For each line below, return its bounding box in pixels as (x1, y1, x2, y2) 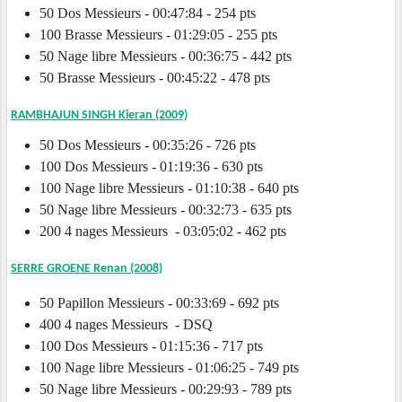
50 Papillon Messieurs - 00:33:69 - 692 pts (39, 295, 297, 311)
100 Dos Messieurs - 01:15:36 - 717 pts (39, 338, 263, 354)
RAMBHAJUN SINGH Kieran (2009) (11, 109, 188, 123)
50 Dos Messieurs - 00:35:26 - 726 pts (39, 137, 284, 153)
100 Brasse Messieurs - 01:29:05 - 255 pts (39, 27, 277, 43)
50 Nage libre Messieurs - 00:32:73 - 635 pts (39, 202, 292, 218)
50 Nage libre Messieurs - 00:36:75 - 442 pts (39, 48, 292, 65)
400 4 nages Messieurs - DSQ (39, 317, 220, 333)
